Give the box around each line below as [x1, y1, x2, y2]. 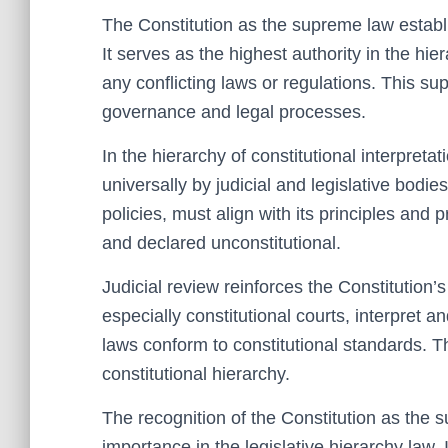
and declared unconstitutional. [102, 233, 341, 253]
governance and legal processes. [102, 102, 366, 122]
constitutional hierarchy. [102, 364, 290, 384]
